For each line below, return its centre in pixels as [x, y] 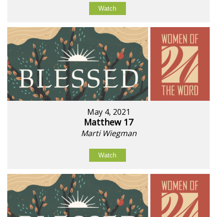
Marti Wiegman [108, 133]
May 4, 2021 [108, 112]
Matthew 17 [108, 122]
